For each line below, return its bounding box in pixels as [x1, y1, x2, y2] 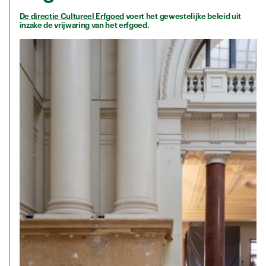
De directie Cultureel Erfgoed [19, 12, 125, 20]
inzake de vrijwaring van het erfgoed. [19, 21, 150, 29]
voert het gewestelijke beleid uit [124, 12, 242, 20]
